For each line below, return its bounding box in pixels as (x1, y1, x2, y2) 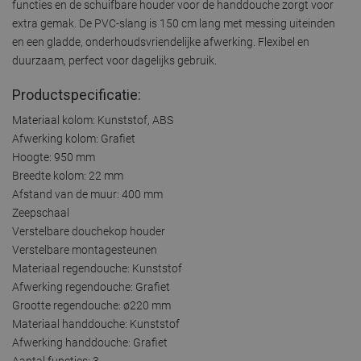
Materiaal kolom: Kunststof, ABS (12, 113, 173, 127)
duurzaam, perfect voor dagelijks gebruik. (12, 53, 217, 67)
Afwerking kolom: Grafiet (12, 131, 135, 145)
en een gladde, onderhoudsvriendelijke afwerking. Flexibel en (12, 35, 309, 48)
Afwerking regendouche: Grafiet (12, 280, 170, 293)
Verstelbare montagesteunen (12, 243, 157, 256)
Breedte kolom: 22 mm (12, 168, 123, 182)
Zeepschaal (12, 205, 69, 219)
